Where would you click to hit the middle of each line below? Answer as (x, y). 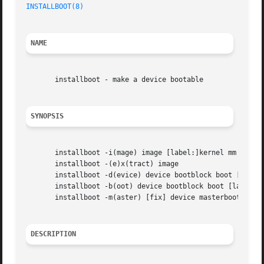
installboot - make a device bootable (115, 80)
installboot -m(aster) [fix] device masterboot (133, 198)
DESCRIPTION (54, 234)
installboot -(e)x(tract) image (103, 164)
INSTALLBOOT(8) (55, 7)
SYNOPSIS (47, 116)
